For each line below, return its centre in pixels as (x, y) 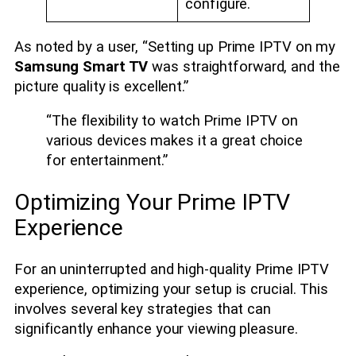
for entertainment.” (107, 161)
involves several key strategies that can (143, 309)
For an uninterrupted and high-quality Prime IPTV (172, 269)
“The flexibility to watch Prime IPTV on (172, 121)
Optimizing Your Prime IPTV (153, 202)
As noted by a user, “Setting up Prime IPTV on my (175, 46)
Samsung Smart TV (81, 66)
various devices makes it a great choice (175, 141)
